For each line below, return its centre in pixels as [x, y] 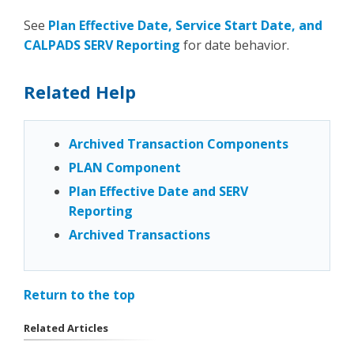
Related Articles [66, 328]
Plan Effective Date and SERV [158, 191]
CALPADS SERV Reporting [102, 45]
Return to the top [79, 294]
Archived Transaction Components [179, 143]
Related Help [80, 92]
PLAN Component [125, 167]
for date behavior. [235, 45]
